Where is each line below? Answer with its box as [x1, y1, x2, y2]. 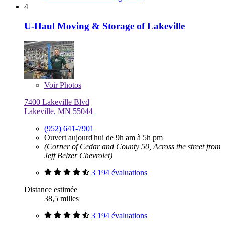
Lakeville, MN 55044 [24, 106, 93, 116]
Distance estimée [24, 185, 77, 194]
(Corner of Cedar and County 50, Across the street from [44, 142, 221, 151]
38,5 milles [44, 194, 79, 203]
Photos [58, 80, 81, 89]
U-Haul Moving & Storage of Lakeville [24, 20, 185, 31]
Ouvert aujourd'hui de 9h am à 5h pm [44, 133, 163, 142]
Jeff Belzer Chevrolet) [44, 151, 113, 160]
